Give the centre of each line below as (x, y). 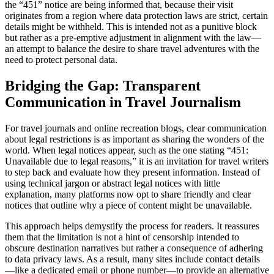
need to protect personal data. (61, 59)
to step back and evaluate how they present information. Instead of (132, 172)
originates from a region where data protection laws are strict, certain (136, 15)
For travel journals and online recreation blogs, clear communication (136, 128)
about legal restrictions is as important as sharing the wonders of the (135, 139)
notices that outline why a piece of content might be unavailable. (128, 205)
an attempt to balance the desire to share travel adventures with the (132, 48)
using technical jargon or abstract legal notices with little (113, 183)
